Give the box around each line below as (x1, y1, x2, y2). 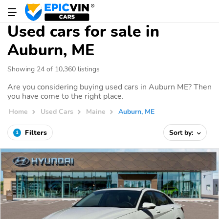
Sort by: (169, 128, 196, 137)
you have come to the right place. (7, 91, 124, 102)
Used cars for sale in (7, 21, 159, 42)
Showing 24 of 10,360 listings (7, 64, 100, 74)
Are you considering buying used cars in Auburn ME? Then (7, 82, 212, 92)
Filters (25, 128, 47, 137)
